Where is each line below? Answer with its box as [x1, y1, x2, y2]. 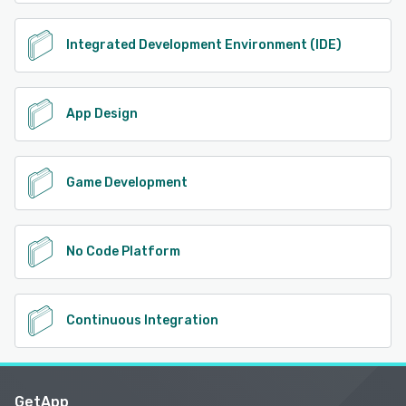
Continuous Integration [66, 312, 218, 328]
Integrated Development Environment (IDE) [66, 36, 342, 53]
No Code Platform [66, 243, 180, 259]
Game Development [66, 174, 188, 190]
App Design [66, 105, 138, 121]
